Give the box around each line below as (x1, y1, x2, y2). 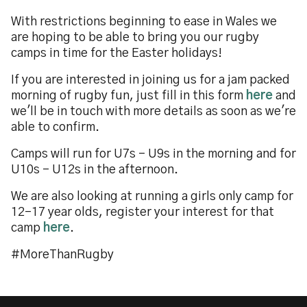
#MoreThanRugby (11, 249, 114, 261)
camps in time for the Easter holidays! (11, 47, 222, 60)
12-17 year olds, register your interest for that (11, 206, 274, 219)
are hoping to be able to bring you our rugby (11, 32, 259, 44)
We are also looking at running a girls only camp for (11, 191, 293, 203)
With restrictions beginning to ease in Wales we (11, 16, 277, 28)
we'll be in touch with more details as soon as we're (11, 106, 296, 118)
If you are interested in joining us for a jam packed (11, 74, 290, 86)
